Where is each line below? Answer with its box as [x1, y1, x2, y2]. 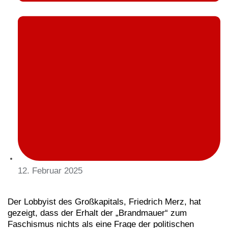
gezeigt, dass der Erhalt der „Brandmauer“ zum [8, 208, 187, 218]
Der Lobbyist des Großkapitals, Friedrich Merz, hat [8, 197, 201, 207]
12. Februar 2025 [18, 166, 82, 176]
